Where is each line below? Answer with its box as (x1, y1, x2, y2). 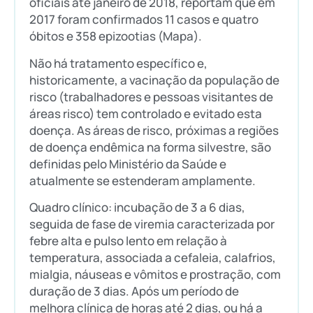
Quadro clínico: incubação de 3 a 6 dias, (29, 199, 245, 216)
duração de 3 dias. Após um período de (29, 283, 239, 300)
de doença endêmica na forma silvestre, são (29, 138, 271, 155)
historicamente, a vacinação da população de (29, 71, 279, 88)
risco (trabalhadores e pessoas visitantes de (29, 88, 273, 105)
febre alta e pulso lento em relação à (29, 233, 227, 249)
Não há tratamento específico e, (29, 54, 208, 71)
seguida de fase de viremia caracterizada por (29, 216, 275, 233)
